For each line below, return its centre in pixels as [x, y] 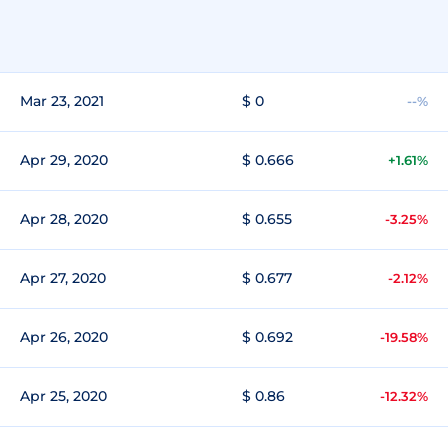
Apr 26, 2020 [64, 337]
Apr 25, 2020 [63, 396]
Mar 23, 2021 [62, 101]
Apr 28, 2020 [64, 219]
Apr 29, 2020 [64, 160]
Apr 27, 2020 [63, 278]
